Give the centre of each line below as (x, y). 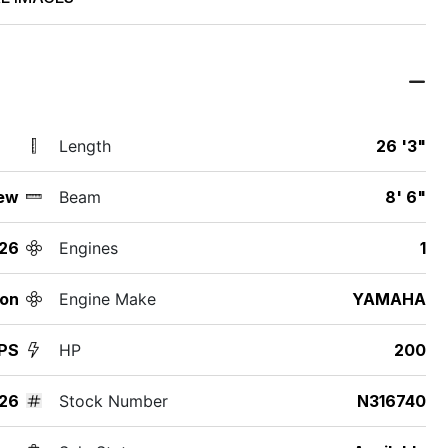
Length (84, 145)
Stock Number (113, 400)
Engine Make (107, 298)
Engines (88, 247)
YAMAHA (388, 298)
